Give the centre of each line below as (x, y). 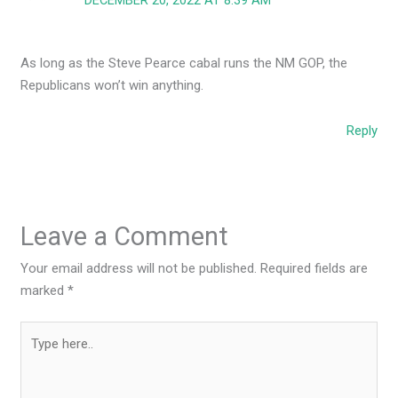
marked (44, 290)
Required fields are (314, 268)
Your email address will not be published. (139, 268)
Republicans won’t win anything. (112, 86)
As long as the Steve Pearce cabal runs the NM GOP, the (184, 64)
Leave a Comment (125, 236)
